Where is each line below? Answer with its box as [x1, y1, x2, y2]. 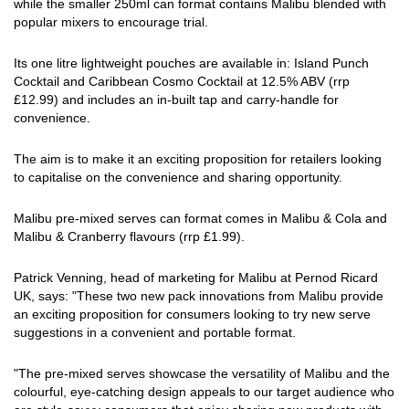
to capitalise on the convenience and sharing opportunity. [14, 170, 342, 184]
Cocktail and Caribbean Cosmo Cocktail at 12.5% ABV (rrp [14, 74, 350, 89]
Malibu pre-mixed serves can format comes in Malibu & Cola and [14, 211, 387, 225]
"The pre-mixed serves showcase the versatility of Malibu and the [14, 366, 390, 381]
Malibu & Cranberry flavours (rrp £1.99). [14, 229, 245, 244]
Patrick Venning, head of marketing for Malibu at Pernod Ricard [14, 270, 378, 285]
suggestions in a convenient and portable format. [14, 325, 296, 340]
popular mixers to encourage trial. [14, 15, 208, 29]
